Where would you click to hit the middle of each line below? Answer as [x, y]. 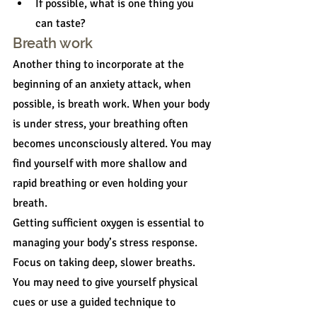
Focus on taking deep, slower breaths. [105, 263]
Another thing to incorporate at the [100, 65]
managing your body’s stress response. [106, 243]
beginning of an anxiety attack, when [103, 85]
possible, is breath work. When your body [113, 104]
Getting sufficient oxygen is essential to [110, 223]
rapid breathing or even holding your [102, 184]
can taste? [60, 24]
